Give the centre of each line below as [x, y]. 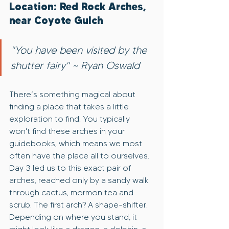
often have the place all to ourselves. [80, 156]
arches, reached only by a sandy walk [80, 180]
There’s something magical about [73, 95]
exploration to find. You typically [71, 119]
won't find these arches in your [68, 131]
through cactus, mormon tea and [72, 193]
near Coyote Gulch [56, 20]
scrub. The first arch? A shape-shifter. [79, 205]
